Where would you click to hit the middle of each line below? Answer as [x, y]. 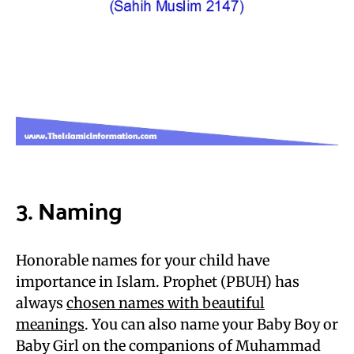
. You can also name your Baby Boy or [211, 324]
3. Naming [69, 209]
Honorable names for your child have [143, 260]
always [41, 303]
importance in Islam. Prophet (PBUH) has [158, 281]
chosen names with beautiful [166, 303]
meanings [50, 324]
